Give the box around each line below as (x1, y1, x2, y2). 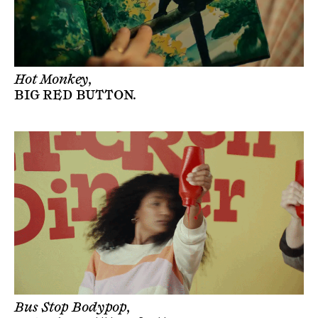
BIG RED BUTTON (14, 87, 133, 104)
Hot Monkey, (14, 72, 93, 88)
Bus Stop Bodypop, (14, 299, 131, 315)
